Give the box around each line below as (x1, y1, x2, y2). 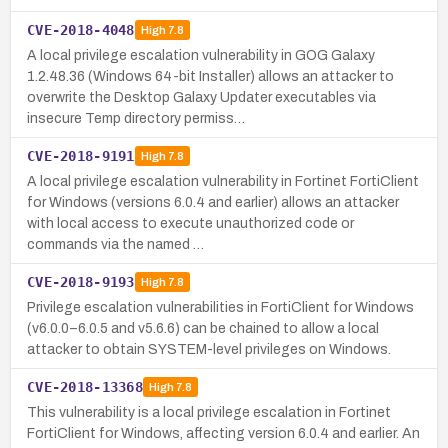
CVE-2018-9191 (27, 147, 135, 164)
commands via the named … (27, 236, 204, 252)
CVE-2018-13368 (27, 378, 143, 395)
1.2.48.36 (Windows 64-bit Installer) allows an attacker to (27, 68, 394, 84)
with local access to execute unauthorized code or (27, 215, 354, 231)
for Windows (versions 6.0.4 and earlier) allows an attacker (27, 194, 399, 210)
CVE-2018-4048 (27, 21, 135, 38)
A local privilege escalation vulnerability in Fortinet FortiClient (27, 173, 419, 189)
